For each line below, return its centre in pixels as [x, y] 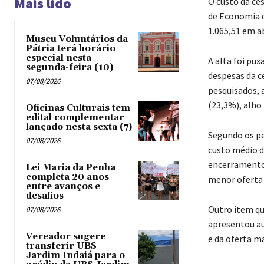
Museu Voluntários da [77, 39]
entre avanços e [63, 186]
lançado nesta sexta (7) [79, 127]
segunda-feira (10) [70, 67]
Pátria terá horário [71, 48]
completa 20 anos [67, 177]
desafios [45, 196]
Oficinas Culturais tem [78, 108]
